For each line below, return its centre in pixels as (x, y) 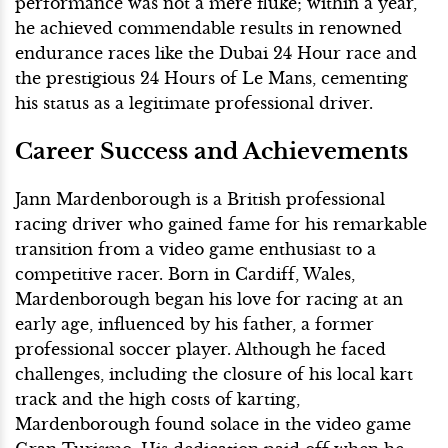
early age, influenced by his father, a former (194, 324)
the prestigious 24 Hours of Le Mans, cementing (211, 78)
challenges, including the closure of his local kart (214, 374)
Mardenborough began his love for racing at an (209, 299)
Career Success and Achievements (211, 151)
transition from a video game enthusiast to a (195, 249)
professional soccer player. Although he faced (200, 349)
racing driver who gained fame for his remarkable (221, 224)
